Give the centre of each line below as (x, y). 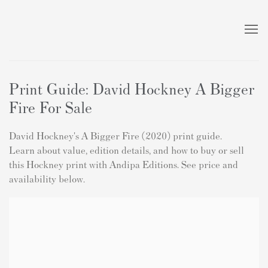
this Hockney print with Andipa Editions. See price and (124, 164)
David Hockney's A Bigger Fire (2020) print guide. (115, 135)
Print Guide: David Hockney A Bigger (132, 88)
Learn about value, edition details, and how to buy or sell (127, 149)
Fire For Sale (51, 106)
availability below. (47, 178)
